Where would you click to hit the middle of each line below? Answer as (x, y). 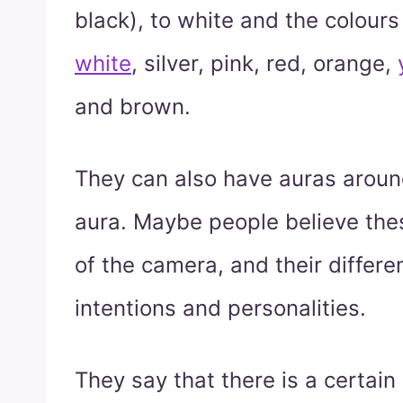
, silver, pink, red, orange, (264, 63)
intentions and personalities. (220, 308)
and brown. (133, 106)
